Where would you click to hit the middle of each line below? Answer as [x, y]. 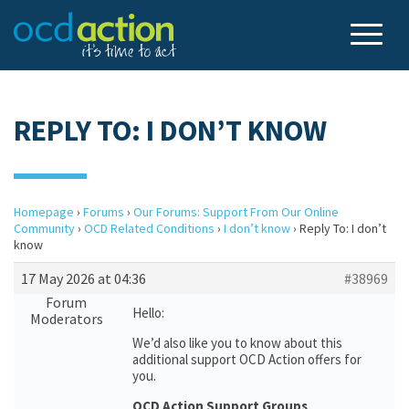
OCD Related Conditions [149, 228]
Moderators [66, 319]
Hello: [148, 313]
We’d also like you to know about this [237, 343]
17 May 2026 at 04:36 [84, 278]
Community [44, 228]
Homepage [44, 212]
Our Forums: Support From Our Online [236, 212]
